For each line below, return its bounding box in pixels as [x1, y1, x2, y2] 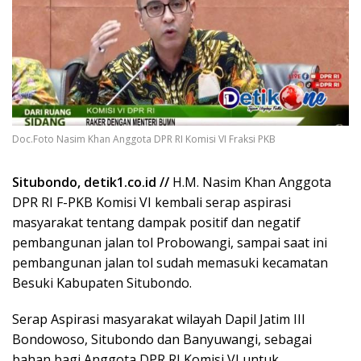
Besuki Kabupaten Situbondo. [12, 274, 192, 293]
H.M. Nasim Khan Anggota [169, 173, 331, 192]
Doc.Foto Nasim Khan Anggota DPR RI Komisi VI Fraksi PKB [12, 132, 276, 147]
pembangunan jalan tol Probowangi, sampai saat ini [12, 234, 327, 252]
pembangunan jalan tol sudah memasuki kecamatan [12, 254, 328, 272]
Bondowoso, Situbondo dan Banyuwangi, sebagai [12, 330, 312, 349]
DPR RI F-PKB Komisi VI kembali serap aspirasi [12, 193, 291, 212]
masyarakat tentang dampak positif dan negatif [12, 214, 301, 232]
